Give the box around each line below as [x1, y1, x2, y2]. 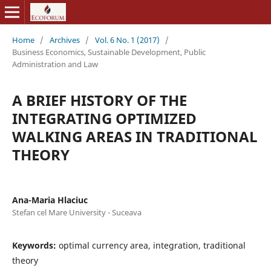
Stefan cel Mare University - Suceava [11, 206, 142, 218]
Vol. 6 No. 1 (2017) [94, 34, 160, 45]
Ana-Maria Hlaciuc [11, 194, 88, 206]
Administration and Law [11, 58, 98, 70]
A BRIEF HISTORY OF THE [11, 90, 187, 110]
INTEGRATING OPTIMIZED [11, 108, 197, 128]
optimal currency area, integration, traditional [58, 239, 246, 251]
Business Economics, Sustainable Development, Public [11, 46, 206, 57]
